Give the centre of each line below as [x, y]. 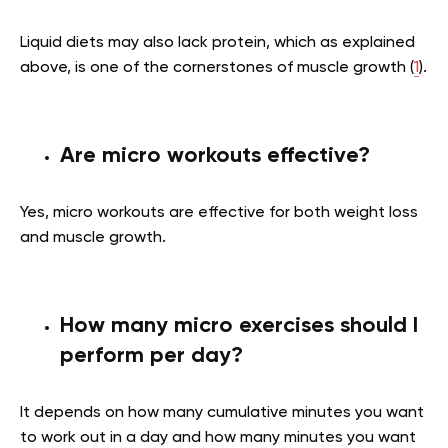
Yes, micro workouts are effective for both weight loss [219, 212]
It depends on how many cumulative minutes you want [222, 412]
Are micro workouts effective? [215, 155]
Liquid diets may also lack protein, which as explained [217, 42]
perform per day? [151, 355]
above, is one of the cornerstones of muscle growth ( [217, 67]
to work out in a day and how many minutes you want [218, 437]
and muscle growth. [93, 237]
